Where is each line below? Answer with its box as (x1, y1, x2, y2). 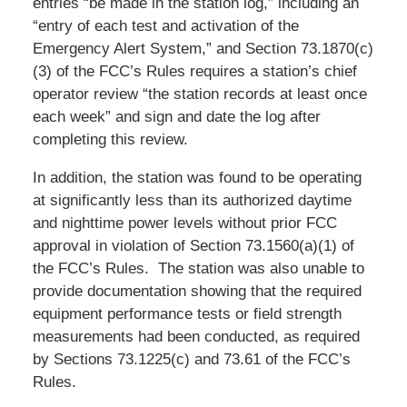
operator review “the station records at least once (32, 84, 367, 103)
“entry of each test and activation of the (32, 16, 299, 35)
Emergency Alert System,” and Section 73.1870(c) (32, 39, 373, 57)
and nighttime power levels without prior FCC (32, 213, 337, 232)
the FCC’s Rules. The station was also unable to (32, 259, 364, 277)
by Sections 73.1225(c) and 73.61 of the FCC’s (32, 350, 351, 368)
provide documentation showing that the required (32, 282, 362, 300)
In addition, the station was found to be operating (32, 168, 362, 186)
